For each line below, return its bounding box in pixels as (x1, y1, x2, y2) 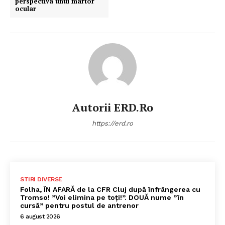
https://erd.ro (92, 120, 133, 128)
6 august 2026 (20, 213, 60, 220)
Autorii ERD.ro (72, 100, 153, 115)
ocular (15, 4, 36, 14)
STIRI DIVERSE (20, 176, 62, 183)
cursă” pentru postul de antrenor (20, 201, 139, 210)
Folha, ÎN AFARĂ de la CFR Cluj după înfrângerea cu (20, 185, 200, 194)
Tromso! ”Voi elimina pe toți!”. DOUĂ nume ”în (20, 193, 184, 202)
